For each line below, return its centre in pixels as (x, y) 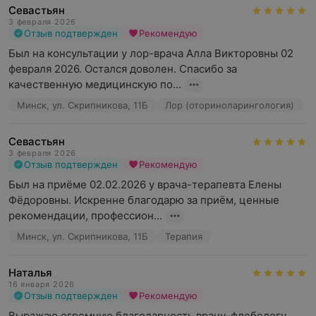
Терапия (184, 236)
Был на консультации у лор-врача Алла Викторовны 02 (151, 53)
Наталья (30, 273)
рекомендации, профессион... (85, 215)
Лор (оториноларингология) (230, 105)
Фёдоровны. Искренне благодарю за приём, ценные (144, 200)
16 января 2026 (42, 284)
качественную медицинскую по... (95, 84)
